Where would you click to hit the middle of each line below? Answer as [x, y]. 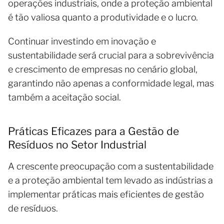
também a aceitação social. [64, 97]
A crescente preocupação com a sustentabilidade [111, 166]
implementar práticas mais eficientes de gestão [106, 194]
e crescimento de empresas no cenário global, [103, 69]
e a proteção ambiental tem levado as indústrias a [110, 180]
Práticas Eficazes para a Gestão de [93, 131]
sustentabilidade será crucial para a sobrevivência [111, 55]
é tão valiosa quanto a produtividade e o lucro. [104, 17]
